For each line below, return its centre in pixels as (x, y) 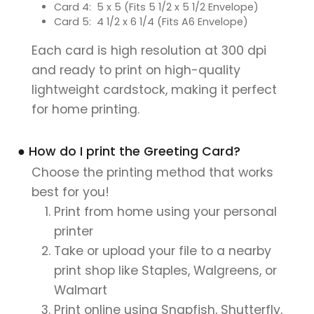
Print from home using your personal (165, 211)
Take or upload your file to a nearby (163, 251)
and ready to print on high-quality (136, 70)
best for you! (70, 192)
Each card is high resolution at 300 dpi (149, 50)
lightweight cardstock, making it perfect (154, 89)
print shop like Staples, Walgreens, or (165, 270)
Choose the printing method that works (152, 172)
